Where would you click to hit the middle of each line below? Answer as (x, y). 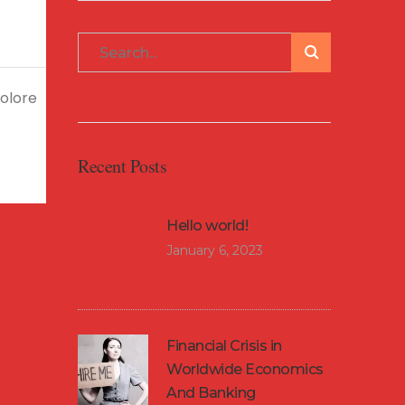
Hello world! (207, 226)
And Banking (211, 393)
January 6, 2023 (215, 250)
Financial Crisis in (224, 346)
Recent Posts (122, 166)
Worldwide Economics (245, 369)
